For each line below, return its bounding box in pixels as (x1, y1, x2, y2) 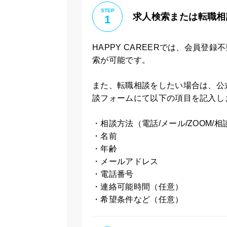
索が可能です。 (92, 56, 150, 64)
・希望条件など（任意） (92, 195, 183, 204)
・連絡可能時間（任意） (92, 182, 183, 191)
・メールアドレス (92, 157, 159, 166)
